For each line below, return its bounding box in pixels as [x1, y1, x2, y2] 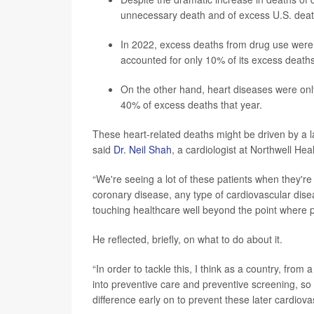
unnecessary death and [121, 8, 225, 22]
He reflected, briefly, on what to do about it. [93, 232, 282, 246]
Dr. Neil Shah [114, 142, 172, 156]
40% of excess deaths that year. [121, 97, 262, 111]
